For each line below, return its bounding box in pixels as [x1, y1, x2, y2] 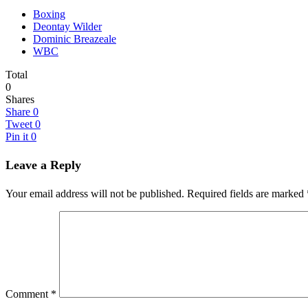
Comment [5, 288, 51, 300]
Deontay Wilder [33, 20, 102, 32]
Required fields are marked [187, 188, 307, 200]
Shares [5, 93, 34, 105]
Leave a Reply [5, 158, 81, 173]
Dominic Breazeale [33, 32, 116, 45]
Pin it [5, 130, 28, 142]
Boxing [33, 8, 65, 20]
